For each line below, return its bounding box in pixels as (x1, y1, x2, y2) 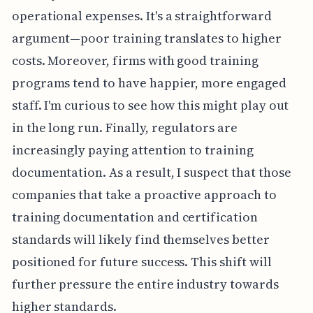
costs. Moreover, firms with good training (11, 51, 259, 69)
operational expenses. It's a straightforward (11, 6, 272, 24)
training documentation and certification (11, 208, 258, 226)
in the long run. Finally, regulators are (11, 118, 238, 136)
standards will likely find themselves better (11, 230, 270, 248)
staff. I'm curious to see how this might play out (11, 96, 289, 114)
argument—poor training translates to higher (11, 29, 282, 47)
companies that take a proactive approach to (11, 185, 277, 203)
